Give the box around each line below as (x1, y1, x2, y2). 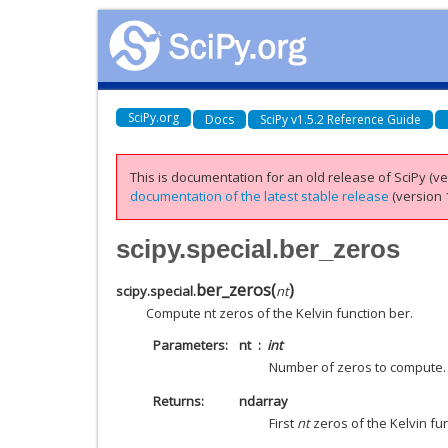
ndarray (239, 391, 288, 410)
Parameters (152, 335, 225, 354)
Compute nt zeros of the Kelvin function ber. (146, 303, 413, 322)
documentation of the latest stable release (130, 187, 389, 205)
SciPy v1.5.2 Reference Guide (260, 110, 421, 128)
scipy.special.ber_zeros (116, 233, 400, 264)
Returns (152, 391, 201, 410)
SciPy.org (128, 108, 179, 126)
